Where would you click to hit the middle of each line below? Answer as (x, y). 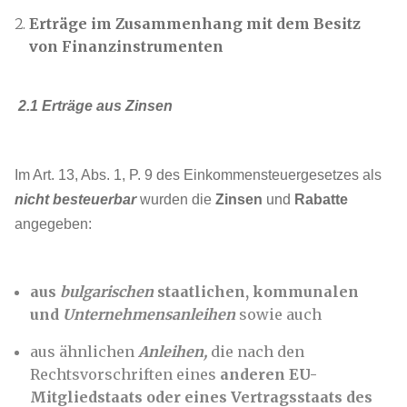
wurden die (176, 199)
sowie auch (278, 314)
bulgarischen (107, 292)
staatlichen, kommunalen (256, 292)
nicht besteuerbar (75, 199)
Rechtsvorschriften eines (125, 374)
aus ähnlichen (84, 352)
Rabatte (321, 199)
